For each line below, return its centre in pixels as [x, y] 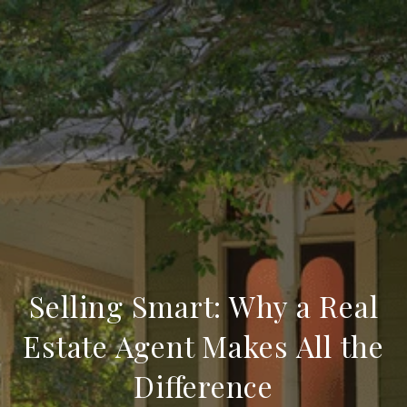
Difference [203, 386]
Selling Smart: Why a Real [203, 306]
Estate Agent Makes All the [203, 346]
